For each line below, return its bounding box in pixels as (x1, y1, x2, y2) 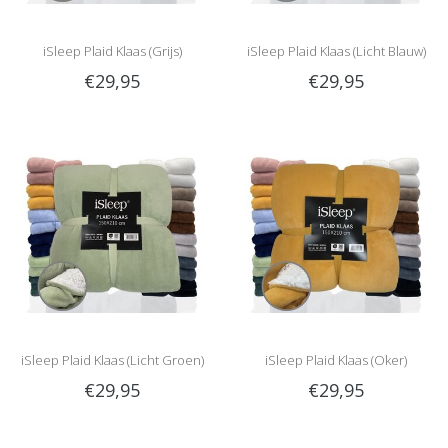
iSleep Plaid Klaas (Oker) (265, 350, 407, 369)
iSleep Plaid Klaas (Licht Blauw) (246, 41, 426, 60)
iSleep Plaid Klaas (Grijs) (42, 41, 182, 60)
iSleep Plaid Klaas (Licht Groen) (20, 350, 204, 369)
